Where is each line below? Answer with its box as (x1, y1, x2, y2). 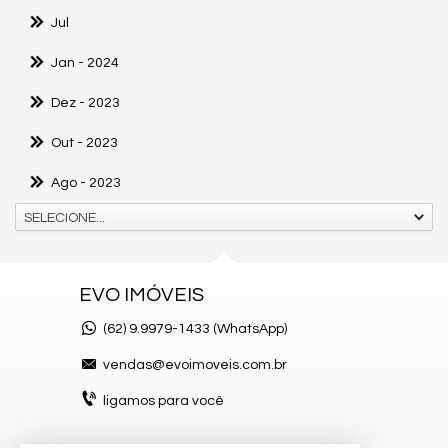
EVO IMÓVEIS (79, 285, 204, 305)
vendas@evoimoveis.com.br (103, 358, 287, 372)
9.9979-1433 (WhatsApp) (126, 322, 287, 336)
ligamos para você (103, 394, 224, 408)
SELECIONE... (24, 211, 105, 225)
